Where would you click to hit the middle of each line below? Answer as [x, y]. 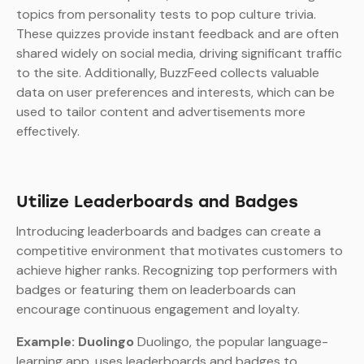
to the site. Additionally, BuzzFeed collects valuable [168, 73]
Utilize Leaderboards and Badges [157, 202]
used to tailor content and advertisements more [161, 112]
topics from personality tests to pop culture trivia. [166, 15]
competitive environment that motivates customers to [180, 251]
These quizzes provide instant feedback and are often [178, 34]
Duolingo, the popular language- [231, 342]
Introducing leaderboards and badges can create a [169, 232]
